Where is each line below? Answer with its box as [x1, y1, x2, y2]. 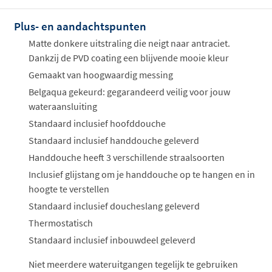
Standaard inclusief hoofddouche [29, 117, 166, 129]
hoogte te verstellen [29, 182, 109, 195]
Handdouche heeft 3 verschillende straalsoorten [29, 151, 225, 163]
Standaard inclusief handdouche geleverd [29, 134, 199, 146]
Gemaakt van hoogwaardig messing [29, 68, 173, 81]
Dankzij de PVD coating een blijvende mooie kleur [29, 51, 229, 64]
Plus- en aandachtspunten [14, 18, 146, 33]
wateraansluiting [29, 100, 97, 112]
